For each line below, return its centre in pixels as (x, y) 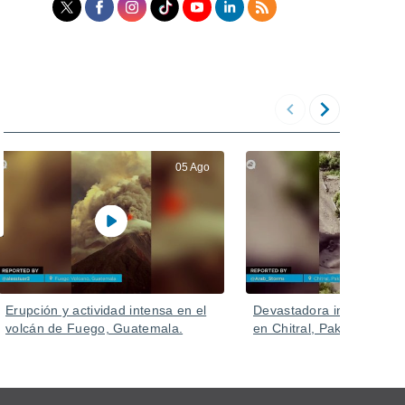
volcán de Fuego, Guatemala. (94, 328)
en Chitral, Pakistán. (314, 328)
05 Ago (193, 167)
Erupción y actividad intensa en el (106, 310)
